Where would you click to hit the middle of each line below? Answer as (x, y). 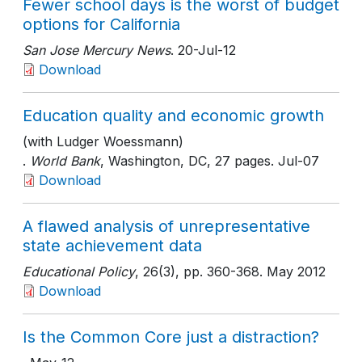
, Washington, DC (154, 161)
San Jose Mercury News (97, 50)
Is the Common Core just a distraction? (171, 337)
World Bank (65, 161)
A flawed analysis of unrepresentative (166, 226)
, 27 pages (239, 161)
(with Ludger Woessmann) (103, 141)
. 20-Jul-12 (203, 50)
